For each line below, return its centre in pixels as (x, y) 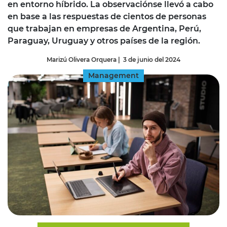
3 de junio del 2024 (152, 59)
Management (113, 75)
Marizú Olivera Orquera (82, 59)
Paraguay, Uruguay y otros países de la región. (104, 41)
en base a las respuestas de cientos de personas (107, 16)
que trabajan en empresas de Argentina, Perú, (104, 28)
